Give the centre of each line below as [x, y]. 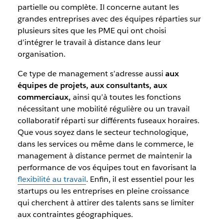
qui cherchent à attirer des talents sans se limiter [106, 202]
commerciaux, [44, 97]
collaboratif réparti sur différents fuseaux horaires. [108, 120]
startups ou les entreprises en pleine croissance [103, 191]
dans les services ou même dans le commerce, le [105, 144]
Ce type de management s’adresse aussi [91, 73]
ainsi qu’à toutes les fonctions [126, 97]
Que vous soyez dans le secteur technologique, [103, 132]
